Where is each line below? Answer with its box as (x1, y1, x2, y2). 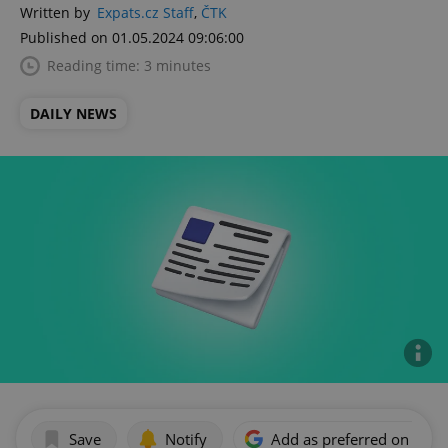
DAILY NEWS (30, 104, 117, 123)
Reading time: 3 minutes (47, 56, 211, 75)
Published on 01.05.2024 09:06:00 (20, 28, 244, 47)
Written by (20, 3, 90, 22)
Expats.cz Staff (97, 3, 194, 22)
